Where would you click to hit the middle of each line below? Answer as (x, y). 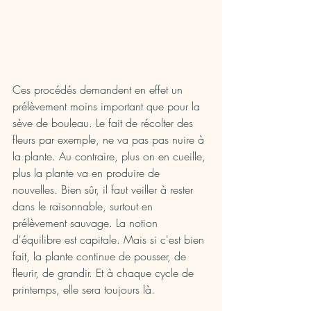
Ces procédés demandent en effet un (99, 90)
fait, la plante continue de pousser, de (101, 257)
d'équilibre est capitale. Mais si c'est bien (110, 240)
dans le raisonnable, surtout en (84, 207)
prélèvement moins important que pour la (108, 107)
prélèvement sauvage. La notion (87, 223)
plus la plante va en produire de (88, 173)
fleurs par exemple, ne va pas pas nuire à (110, 140)
